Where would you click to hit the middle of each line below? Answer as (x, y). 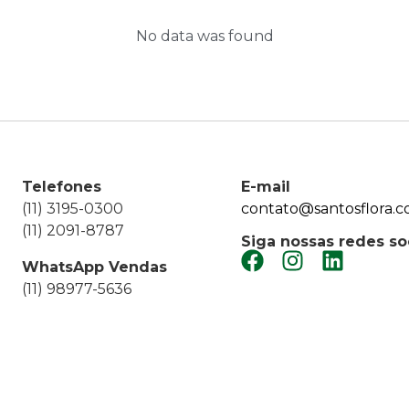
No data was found (204, 36)
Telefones (62, 186)
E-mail (266, 186)
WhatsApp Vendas (95, 267)
